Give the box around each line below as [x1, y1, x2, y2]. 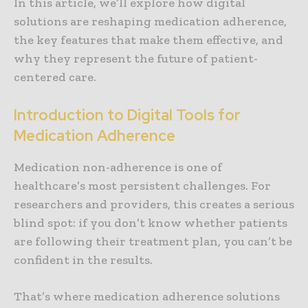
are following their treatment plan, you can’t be [14, 234, 292, 250]
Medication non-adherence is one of [14, 159, 222, 175]
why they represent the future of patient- [14, 51, 258, 67]
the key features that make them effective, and [14, 32, 283, 48]
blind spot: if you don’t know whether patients [14, 215, 287, 231]
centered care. [14, 69, 96, 85]
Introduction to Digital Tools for [14, 105, 241, 126]
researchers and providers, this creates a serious [14, 197, 294, 212]
